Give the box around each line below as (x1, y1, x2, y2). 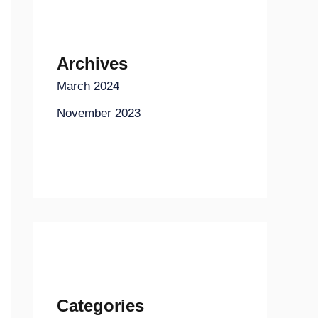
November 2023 (57, 106, 141, 121)
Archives (57, 53, 128, 73)
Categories (57, 296, 144, 316)
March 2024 (57, 79, 119, 93)
